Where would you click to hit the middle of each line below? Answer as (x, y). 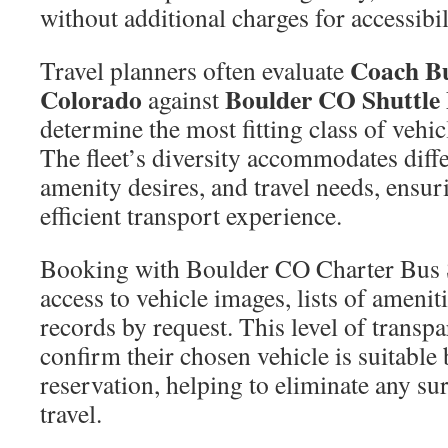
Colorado (91, 99)
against (183, 99)
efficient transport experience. (191, 215)
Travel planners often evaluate (195, 70)
